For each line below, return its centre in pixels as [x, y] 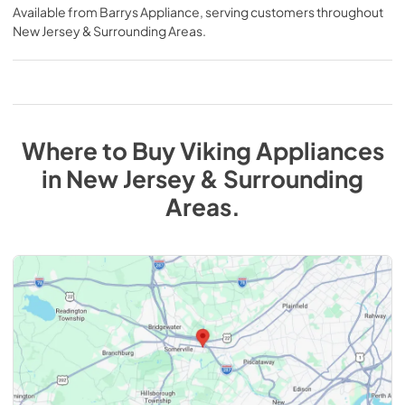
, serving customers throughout [292, 12]
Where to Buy [100, 150]
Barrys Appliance [150, 12]
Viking [215, 150]
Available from [56, 12]
